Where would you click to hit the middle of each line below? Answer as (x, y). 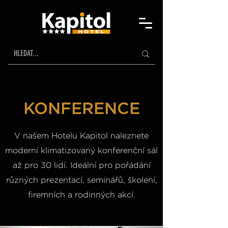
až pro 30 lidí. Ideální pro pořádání (81, 165)
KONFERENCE (81, 108)
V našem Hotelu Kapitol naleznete (81, 135)
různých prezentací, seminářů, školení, (81, 180)
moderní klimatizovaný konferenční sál (81, 150)
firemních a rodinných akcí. (81, 194)
